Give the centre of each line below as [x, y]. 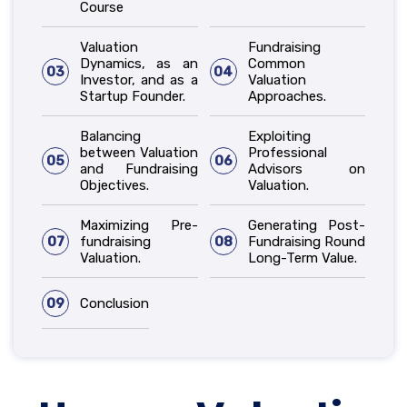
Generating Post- [306, 225]
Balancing [110, 136]
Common [276, 63]
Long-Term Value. [302, 258]
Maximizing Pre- [139, 225]
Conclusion [114, 303]
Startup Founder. [133, 96]
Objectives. [114, 185]
